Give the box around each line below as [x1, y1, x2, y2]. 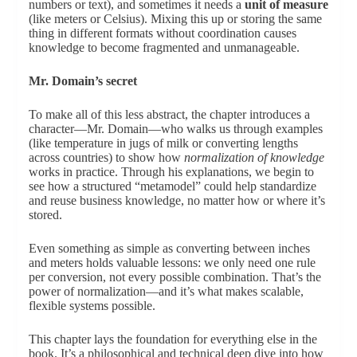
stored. [28, 208, 62, 222]
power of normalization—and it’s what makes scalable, [28, 284, 304, 299]
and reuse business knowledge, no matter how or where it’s [28, 194, 325, 208]
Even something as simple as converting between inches [28, 241, 310, 256]
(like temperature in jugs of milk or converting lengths [28, 136, 298, 151]
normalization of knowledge [183, 151, 324, 165]
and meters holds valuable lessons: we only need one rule [28, 256, 316, 270]
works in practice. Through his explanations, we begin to [28, 165, 314, 179]
